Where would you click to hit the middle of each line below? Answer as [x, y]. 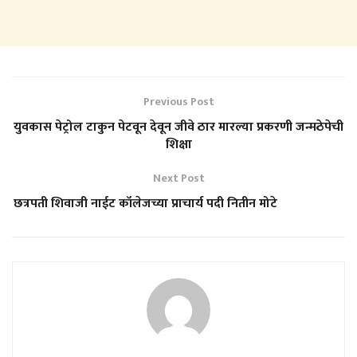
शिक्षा [178, 144]
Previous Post [178, 101]
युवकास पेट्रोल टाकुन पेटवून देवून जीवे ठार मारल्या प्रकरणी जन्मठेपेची [178, 127]
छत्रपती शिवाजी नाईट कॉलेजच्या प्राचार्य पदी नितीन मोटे [178, 203]
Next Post [178, 178]
